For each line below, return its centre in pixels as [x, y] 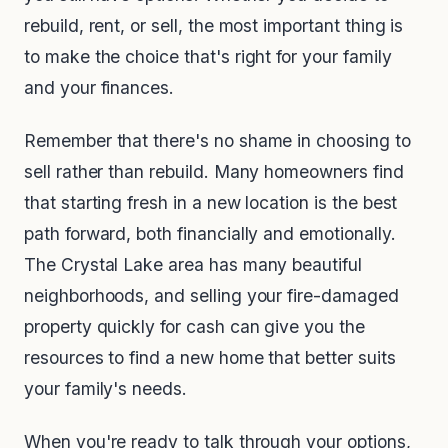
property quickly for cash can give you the [194, 327]
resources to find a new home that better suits [210, 358]
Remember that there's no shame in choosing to [217, 141]
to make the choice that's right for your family [208, 57]
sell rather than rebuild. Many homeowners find [214, 172]
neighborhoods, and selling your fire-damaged [211, 296]
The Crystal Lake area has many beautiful [193, 265]
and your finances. [99, 88]
